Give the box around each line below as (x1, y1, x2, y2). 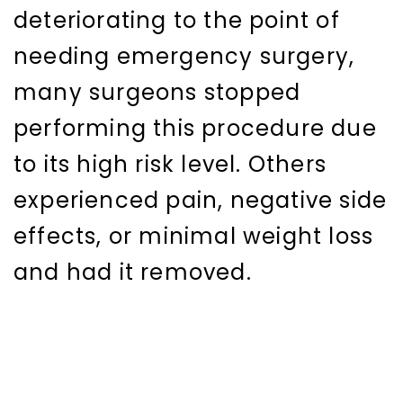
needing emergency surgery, (13, 41, 355, 72)
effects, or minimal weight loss (13, 221, 374, 252)
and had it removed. (13, 257, 252, 288)
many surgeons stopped (13, 77, 301, 108)
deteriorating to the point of (13, 5, 340, 36)
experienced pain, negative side (13, 185, 388, 216)
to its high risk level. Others (13, 149, 327, 180)
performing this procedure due (13, 113, 377, 144)
